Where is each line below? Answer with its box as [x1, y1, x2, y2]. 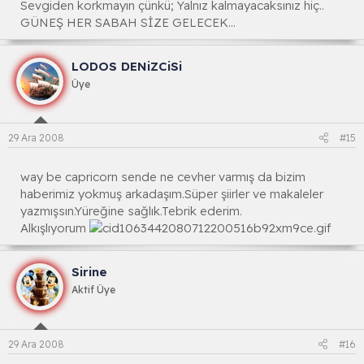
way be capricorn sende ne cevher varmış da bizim [20, 169, 305, 185]
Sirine [71, 264, 107, 280]
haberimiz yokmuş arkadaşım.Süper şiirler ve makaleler [20, 186, 323, 202]
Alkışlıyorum [20, 220, 89, 236]
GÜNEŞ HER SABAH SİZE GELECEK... [20, 14, 236, 30]
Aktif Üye [71, 284, 115, 297]
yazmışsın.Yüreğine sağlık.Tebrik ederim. [20, 203, 242, 219]
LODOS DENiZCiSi [71, 58, 182, 74]
